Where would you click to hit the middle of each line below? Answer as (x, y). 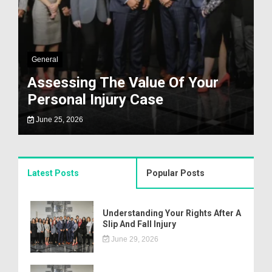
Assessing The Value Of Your (123, 83)
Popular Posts (175, 173)
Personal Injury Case (95, 100)
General (45, 59)
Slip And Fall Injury (140, 224)
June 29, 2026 (134, 239)
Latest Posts (53, 173)
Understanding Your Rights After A (172, 213)
